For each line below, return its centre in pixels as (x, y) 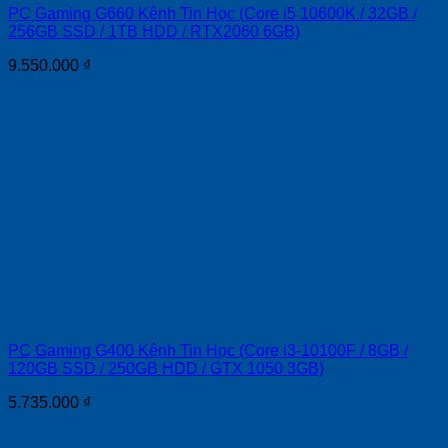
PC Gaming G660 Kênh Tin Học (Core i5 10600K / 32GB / (212, 13)
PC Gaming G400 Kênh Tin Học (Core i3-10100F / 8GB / (208, 350)
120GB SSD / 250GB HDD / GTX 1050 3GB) (166, 368)
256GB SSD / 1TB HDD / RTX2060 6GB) (154, 31)
